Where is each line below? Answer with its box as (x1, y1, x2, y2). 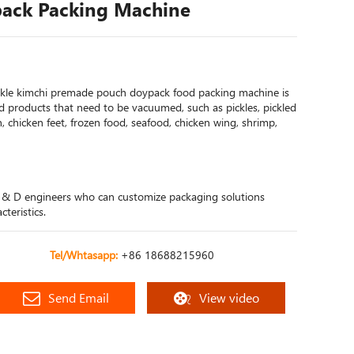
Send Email (48, 289, 109, 306)
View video (198, 289, 259, 306)
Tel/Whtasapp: (50, 247, 121, 262)
